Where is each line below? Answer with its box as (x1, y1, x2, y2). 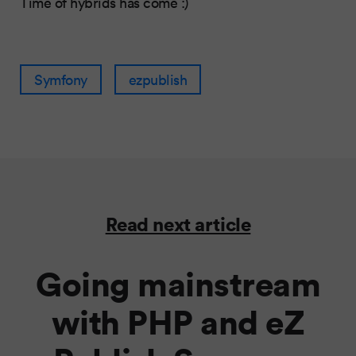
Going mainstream (36, 260, 320, 306)
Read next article (105, 211, 251, 236)
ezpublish (128, 69, 187, 89)
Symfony (34, 69, 87, 89)
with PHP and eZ (51, 298, 305, 344)
